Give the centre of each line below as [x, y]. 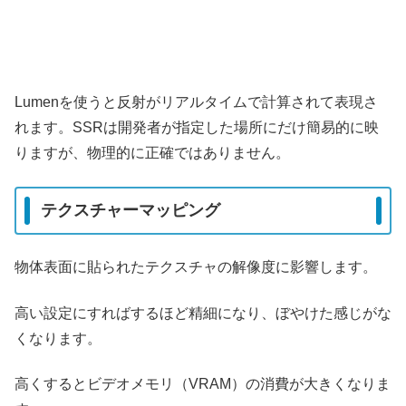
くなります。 [58, 338]
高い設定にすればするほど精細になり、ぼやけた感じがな [203, 313]
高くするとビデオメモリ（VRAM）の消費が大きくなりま [203, 384]
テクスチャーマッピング [130, 211]
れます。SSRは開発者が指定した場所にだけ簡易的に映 [197, 128]
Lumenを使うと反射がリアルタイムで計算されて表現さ [196, 102]
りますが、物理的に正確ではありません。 [152, 153]
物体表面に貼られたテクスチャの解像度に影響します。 [196, 267]
